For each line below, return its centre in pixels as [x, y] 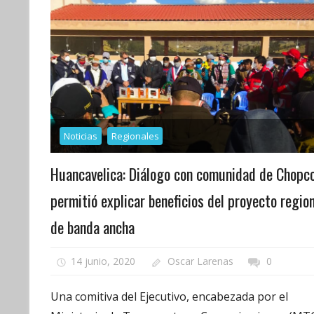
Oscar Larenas [201, 261]
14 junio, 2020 [103, 261]
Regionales [135, 136]
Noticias [80, 136]
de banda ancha [93, 227]
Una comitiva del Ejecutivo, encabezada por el [169, 297]
